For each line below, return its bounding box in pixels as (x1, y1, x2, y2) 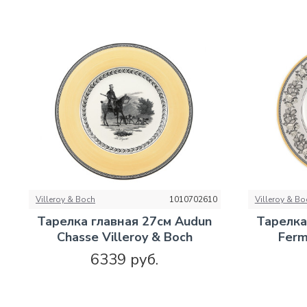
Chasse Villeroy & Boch (56, 229, 193, 246)
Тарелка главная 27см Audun (37, 213, 212, 230)
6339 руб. (90, 249, 159, 271)
